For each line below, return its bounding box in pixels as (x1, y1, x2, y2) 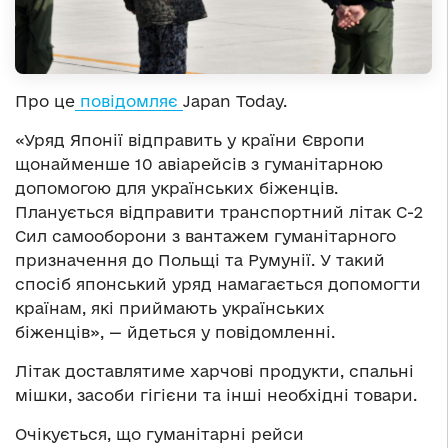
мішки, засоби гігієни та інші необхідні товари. (15, 386, 417, 405)
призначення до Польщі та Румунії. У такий (15, 251, 385, 270)
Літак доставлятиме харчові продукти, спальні (15, 362, 414, 381)
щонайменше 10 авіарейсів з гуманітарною (15, 155, 383, 174)
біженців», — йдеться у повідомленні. (15, 323, 335, 342)
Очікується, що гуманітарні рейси (15, 425, 304, 444)
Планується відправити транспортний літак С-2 (15, 203, 423, 222)
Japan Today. (183, 92, 287, 111)
